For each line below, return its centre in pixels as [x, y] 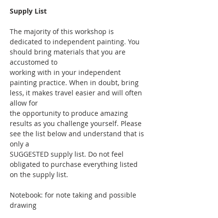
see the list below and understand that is [78, 133]
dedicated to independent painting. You [76, 41]
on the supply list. [39, 174]
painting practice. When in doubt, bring [75, 82]
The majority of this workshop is [63, 31]
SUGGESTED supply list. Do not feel [68, 154]
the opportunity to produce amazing [70, 113]
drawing [23, 205]
